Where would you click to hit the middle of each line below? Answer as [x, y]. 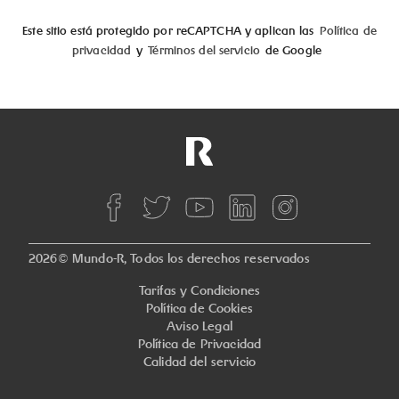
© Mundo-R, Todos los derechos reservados [183, 258]
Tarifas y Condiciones [199, 290]
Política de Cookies [199, 308]
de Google [293, 50]
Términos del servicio [204, 50]
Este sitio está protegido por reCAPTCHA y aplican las [168, 31]
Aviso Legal [199, 326]
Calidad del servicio [199, 362]
